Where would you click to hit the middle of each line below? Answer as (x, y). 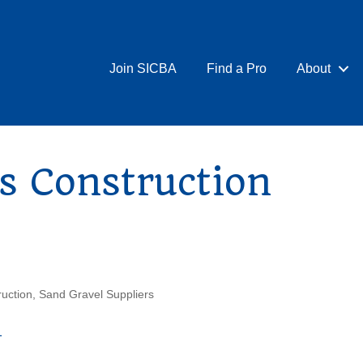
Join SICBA (143, 68)
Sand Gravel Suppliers (96, 295)
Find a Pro (237, 68)
